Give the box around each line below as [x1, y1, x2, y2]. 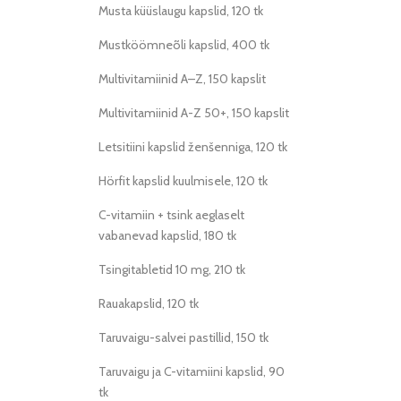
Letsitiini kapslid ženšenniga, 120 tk [98, 139, 287, 155]
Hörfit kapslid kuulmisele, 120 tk [98, 173, 268, 189]
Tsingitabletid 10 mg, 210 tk [98, 261, 245, 277]
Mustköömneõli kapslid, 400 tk [98, 37, 269, 53]
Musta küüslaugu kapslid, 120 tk [98, 3, 263, 19]
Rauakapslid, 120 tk [98, 295, 199, 311]
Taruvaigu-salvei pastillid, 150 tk [98, 329, 269, 346]
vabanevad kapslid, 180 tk [98, 227, 236, 243]
